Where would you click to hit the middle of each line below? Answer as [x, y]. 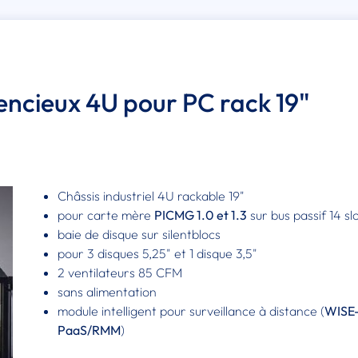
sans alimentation [107, 292]
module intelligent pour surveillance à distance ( [191, 311]
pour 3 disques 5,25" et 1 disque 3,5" [158, 254]
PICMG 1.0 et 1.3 [201, 215]
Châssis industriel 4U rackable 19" [151, 196]
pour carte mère [106, 215]
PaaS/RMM [89, 330]
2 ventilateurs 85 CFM [120, 273]
